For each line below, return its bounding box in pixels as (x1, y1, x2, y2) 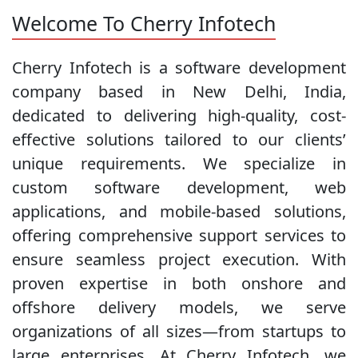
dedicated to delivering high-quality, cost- (12, 105, 346, 127)
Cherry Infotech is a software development (12, 57, 346, 79)
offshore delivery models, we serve (12, 296, 346, 319)
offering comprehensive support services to (12, 225, 346, 247)
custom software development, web (12, 177, 346, 199)
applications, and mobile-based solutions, (12, 201, 346, 223)
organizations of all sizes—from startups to (12, 320, 346, 343)
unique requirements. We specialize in (12, 153, 346, 175)
